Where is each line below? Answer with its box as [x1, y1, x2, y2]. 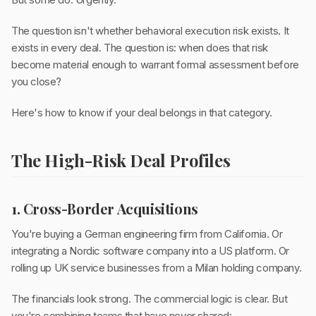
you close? [11, 75, 61, 89]
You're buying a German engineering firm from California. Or [11, 227, 283, 241]
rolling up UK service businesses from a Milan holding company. [11, 261, 302, 275]
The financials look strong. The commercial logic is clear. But [11, 292, 288, 306]
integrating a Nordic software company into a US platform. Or [11, 244, 290, 258]
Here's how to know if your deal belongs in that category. [11, 106, 272, 120]
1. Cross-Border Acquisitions [11, 199, 198, 219]
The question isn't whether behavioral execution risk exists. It [11, 24, 289, 38]
